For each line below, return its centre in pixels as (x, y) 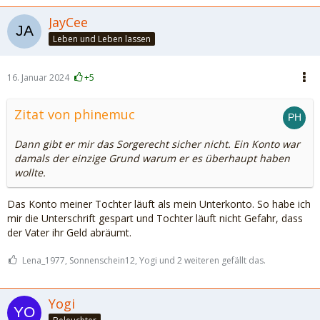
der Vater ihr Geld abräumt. (69, 232)
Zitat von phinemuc (75, 114)
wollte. (30, 172)
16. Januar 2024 (38, 77)
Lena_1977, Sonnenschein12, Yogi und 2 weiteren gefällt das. (144, 260)
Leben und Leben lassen (102, 39)
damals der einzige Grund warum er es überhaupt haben (152, 158)
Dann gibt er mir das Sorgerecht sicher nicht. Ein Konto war (157, 144)
